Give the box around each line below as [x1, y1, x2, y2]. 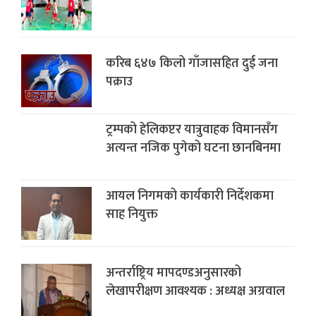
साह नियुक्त [106, 203, 158, 225]
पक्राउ [106, 71, 133, 92]
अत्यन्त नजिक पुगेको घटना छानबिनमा [106, 137, 281, 159]
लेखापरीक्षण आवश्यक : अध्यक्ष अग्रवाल [106, 280, 285, 302]
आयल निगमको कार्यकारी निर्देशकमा [106, 185, 274, 207]
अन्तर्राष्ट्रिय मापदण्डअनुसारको [106, 262, 241, 284]
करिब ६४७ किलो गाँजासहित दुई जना [106, 52, 278, 74]
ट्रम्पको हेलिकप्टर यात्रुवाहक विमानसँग [106, 119, 278, 140]
